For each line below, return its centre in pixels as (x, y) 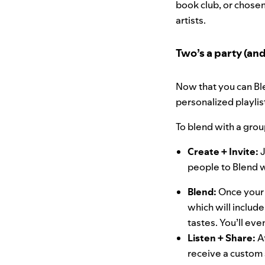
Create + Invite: (224, 152)
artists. (192, 20)
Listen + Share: (222, 238)
